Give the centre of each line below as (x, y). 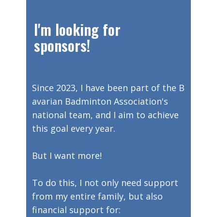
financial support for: (76, 210)
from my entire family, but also (97, 196)
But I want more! (68, 155)
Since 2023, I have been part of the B (108, 88)
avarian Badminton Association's (101, 101)
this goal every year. (75, 128)
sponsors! (62, 45)
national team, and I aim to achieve (105, 115)
